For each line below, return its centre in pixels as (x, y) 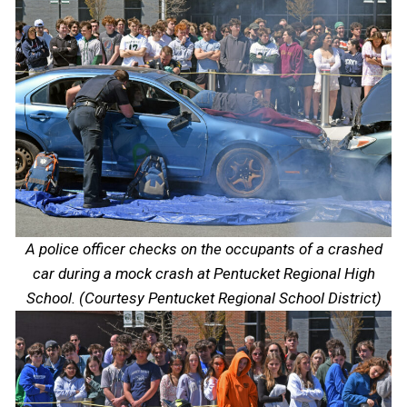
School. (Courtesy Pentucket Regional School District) (203, 298)
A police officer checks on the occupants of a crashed (203, 249)
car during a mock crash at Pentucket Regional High (203, 274)
